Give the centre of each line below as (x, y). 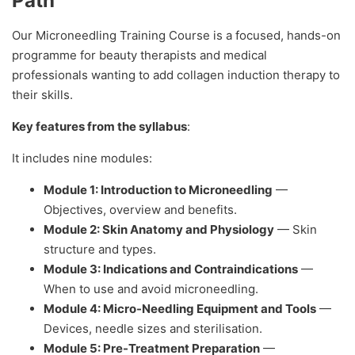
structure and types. (100, 250)
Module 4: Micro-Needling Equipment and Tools (180, 309)
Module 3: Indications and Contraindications (171, 269)
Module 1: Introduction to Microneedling (158, 190)
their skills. (42, 95)
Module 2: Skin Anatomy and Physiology (159, 230)
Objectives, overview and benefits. (140, 210)
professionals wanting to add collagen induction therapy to (176, 75)
